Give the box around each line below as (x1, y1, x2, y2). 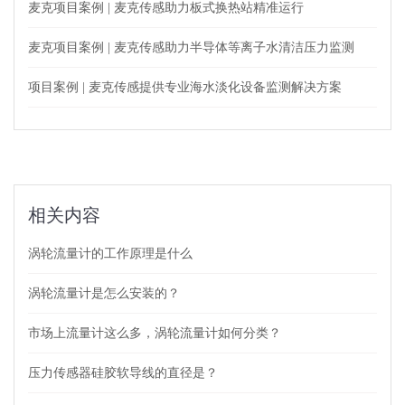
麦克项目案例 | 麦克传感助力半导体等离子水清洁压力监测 (28, 40, 354, 54)
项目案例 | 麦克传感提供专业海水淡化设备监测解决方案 (28, 80, 342, 94)
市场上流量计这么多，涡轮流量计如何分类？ (28, 325, 281, 340)
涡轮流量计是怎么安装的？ (28, 286, 180, 300)
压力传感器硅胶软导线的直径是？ (28, 365, 218, 380)
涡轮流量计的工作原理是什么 (28, 246, 193, 260)
